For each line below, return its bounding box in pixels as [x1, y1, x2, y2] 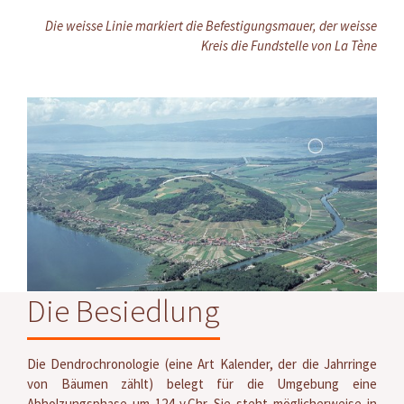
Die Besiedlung [27, 290, 220, 331]
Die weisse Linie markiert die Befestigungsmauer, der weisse [45, 16, 377, 34]
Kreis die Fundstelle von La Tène [201, 36, 377, 54]
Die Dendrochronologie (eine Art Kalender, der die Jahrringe [27, 354, 377, 372]
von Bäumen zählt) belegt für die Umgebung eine [27, 374, 377, 392]
